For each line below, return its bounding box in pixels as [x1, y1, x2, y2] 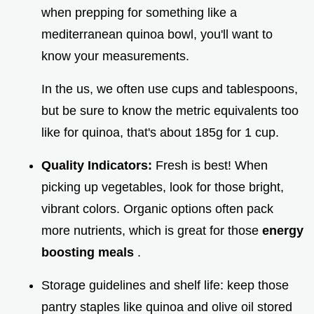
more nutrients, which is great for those [41, 224, 262, 238]
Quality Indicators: [41, 158, 156, 173]
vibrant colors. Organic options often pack [41, 202, 273, 217]
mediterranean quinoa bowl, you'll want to [41, 27, 273, 42]
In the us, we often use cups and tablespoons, [41, 82, 298, 97]
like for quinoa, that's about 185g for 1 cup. [41, 125, 279, 140]
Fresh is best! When [156, 158, 268, 173]
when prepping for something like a [41, 6, 237, 20]
